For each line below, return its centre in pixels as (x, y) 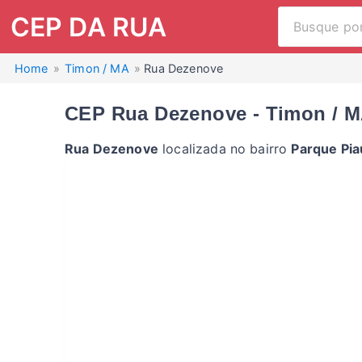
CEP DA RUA (88, 27)
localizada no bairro (225, 149)
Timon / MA (99, 68)
